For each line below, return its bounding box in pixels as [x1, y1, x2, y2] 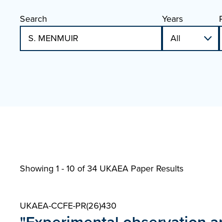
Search [20, 12, 47, 25]
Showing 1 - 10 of [20, 162, 87, 175]
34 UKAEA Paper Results [87, 162, 183, 175]
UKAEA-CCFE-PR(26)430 [20, 199, 116, 212]
